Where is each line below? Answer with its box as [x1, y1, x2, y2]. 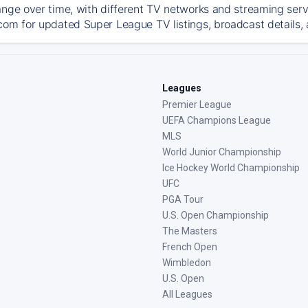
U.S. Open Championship [162, 210, 269, 221]
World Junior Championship [162, 146, 281, 157]
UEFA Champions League [162, 115, 271, 126]
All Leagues [162, 289, 212, 300]
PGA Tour [162, 194, 203, 205]
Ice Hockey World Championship [162, 162, 300, 173]
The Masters [162, 225, 217, 236]
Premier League [162, 99, 232, 110]
